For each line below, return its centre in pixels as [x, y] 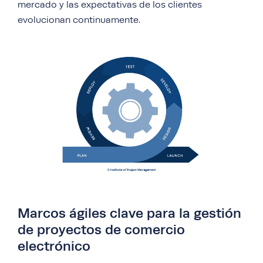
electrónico [54, 246]
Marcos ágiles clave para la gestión [129, 213]
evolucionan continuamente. [79, 20]
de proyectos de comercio [101, 230]
